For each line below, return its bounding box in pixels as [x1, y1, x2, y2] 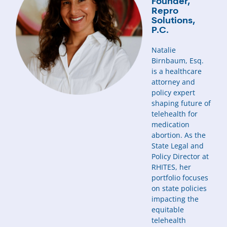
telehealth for [152, 109, 198, 119]
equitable [152, 205, 184, 215]
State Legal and [152, 141, 204, 151]
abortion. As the [152, 130, 206, 140]
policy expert [152, 88, 196, 98]
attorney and [152, 77, 196, 87]
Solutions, [152, 16, 196, 26]
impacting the [152, 194, 199, 204]
